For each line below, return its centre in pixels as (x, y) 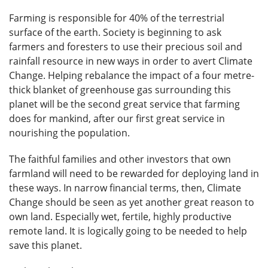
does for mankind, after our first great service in (117, 119)
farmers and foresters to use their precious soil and (126, 47)
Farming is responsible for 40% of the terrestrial (117, 18)
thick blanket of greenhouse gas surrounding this (120, 90)
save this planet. (45, 246)
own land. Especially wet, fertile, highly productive (120, 217)
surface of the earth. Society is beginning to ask (115, 33)
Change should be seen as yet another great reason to (132, 202)
